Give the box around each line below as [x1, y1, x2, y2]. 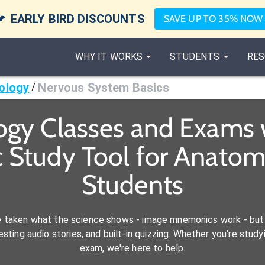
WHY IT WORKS [75, 51, 143, 62]
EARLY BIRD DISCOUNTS [10, 12, 145, 26]
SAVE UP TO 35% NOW [163, 13, 263, 24]
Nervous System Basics [38, 80, 170, 95]
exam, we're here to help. [79, 243, 186, 254]
